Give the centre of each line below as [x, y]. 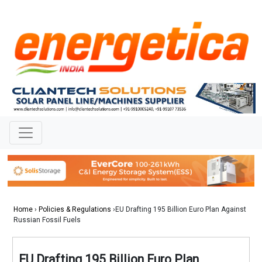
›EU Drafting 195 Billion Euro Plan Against [179, 210]
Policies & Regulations [75, 210]
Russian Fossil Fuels [47, 220]
